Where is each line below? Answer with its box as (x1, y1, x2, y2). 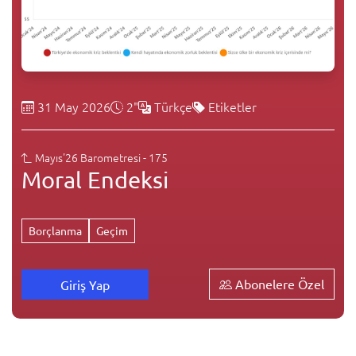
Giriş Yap (60, 276, 110, 292)
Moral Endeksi (21, 166, 168, 193)
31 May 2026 (34, 98, 110, 115)
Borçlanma (29, 223, 82, 238)
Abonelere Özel (232, 276, 324, 292)
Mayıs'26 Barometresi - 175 (33, 149, 168, 165)
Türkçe (151, 98, 192, 115)
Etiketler (205, 98, 257, 115)
